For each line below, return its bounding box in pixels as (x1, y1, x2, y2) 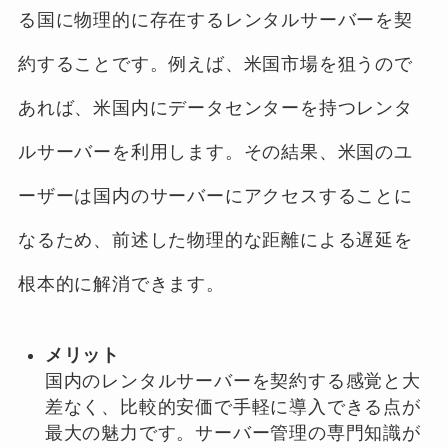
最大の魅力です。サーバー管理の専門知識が (44, 422, 421, 443)
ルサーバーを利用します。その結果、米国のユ (17, 141, 413, 162)
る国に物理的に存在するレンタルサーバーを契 (17, 9, 413, 30)
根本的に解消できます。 (17, 273, 225, 294)
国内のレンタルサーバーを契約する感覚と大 (44, 370, 421, 391)
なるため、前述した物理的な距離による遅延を (17, 229, 413, 250)
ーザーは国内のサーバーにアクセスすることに (17, 185, 413, 206)
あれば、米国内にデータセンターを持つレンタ (17, 97, 413, 118)
